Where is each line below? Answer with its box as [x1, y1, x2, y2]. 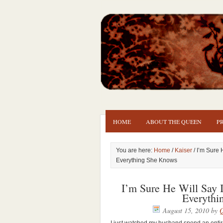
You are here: [116, 147, 154, 154]
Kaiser [175, 147, 192, 154]
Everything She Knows [116, 157, 177, 164]
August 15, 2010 [162, 206, 209, 215]
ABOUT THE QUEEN [146, 117, 202, 125]
